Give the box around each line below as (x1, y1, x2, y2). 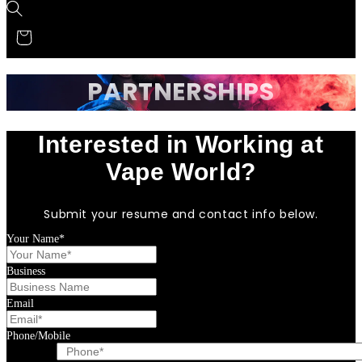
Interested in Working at (38, 131, 324, 158)
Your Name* (6, 233, 65, 246)
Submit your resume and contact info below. (44, 206, 318, 223)
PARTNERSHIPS (87, 75, 275, 110)
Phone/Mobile (6, 330, 70, 343)
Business (6, 265, 45, 278)
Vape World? (106, 158, 256, 186)
